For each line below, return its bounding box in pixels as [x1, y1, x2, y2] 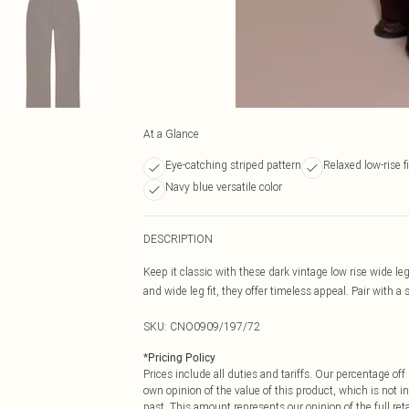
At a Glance [143, 127, 199, 141]
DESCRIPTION [143, 232, 213, 246]
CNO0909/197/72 [170, 320, 260, 333]
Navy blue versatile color [165, 180, 282, 194]
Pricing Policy [148, 351, 215, 364]
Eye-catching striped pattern [165, 158, 301, 172]
